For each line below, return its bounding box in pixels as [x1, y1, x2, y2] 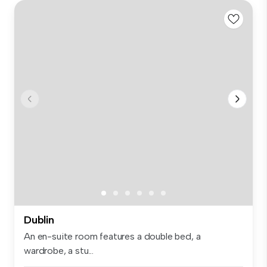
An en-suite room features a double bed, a [24, 231, 201, 243]
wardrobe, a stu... [24, 245, 94, 257]
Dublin [24, 213, 54, 227]
